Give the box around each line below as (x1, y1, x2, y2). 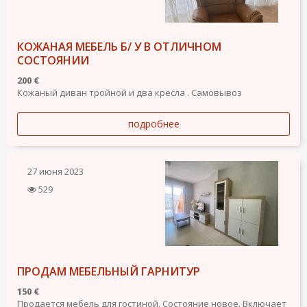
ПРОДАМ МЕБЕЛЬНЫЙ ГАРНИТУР (17, 264, 200, 279)
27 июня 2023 (27, 165, 84, 178)
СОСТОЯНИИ (17, 53, 89, 69)
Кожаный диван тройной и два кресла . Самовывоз (17, 86, 242, 99)
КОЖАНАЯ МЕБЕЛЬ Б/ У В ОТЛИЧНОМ (17, 39, 221, 55)
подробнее (127, 117, 180, 131)
